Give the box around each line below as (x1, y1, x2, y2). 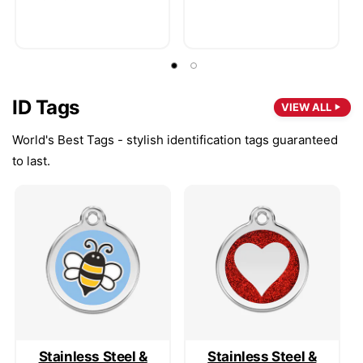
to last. (12, 152, 50, 169)
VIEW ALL (281, 100, 331, 113)
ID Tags (12, 95, 79, 119)
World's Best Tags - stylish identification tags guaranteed (12, 131, 338, 147)
